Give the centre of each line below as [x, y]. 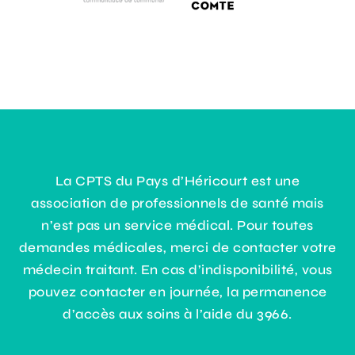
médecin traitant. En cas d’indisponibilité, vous [177, 269]
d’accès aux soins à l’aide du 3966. [177, 314]
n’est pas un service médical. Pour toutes [177, 225]
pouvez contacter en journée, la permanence [177, 292]
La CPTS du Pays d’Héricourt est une [177, 181]
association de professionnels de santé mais [177, 203]
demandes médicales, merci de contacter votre [177, 247]
